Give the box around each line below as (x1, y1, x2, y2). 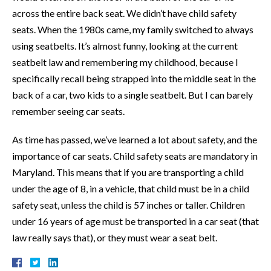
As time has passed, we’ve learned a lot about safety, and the (12, 133, 257, 145)
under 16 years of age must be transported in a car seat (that (12, 215, 259, 227)
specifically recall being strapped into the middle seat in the (12, 72, 256, 84)
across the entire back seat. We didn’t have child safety (12, 7, 237, 19)
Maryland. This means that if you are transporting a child (12, 166, 244, 178)
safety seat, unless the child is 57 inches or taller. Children (12, 198, 245, 211)
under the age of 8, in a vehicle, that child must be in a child (12, 182, 249, 194)
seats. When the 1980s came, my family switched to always (12, 23, 253, 35)
